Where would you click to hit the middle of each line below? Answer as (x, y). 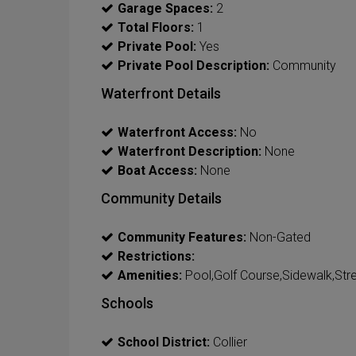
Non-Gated (279, 237)
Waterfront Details (161, 93)
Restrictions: (156, 256)
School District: (164, 342)
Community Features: (182, 237)
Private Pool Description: (193, 65)
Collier (228, 342)
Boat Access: (157, 170)
